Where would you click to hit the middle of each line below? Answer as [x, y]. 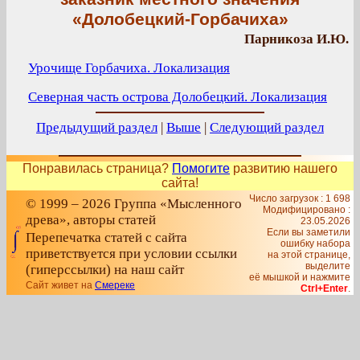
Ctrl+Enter [324, 288]
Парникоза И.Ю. [297, 39]
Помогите [201, 168]
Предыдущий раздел [97, 127]
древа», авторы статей [91, 220]
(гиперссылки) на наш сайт [105, 270]
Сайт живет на [60, 285]
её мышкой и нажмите [300, 277]
